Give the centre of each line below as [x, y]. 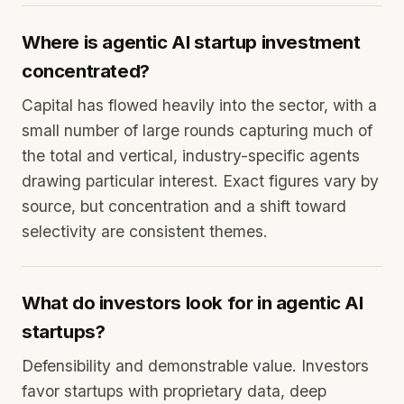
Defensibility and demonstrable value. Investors [195, 366]
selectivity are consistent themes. [145, 231]
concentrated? [86, 71]
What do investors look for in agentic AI [193, 303]
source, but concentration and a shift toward [184, 206]
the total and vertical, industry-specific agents [191, 156]
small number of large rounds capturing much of [197, 130]
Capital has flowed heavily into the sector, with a [199, 105]
